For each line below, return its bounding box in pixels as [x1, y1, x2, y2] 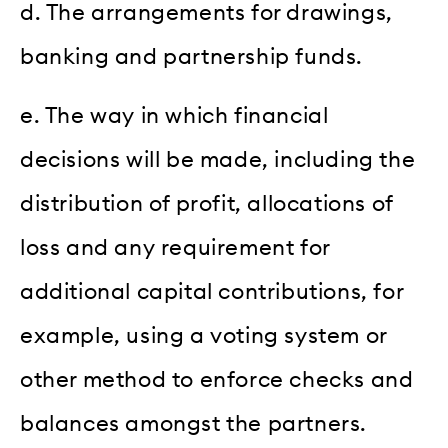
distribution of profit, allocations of [20, 192, 393, 215]
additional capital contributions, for [20, 280, 404, 303]
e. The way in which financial [20, 104, 329, 127]
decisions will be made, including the [20, 148, 416, 171]
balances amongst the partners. [20, 412, 368, 435]
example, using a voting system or [20, 324, 387, 347]
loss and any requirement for [20, 236, 330, 259]
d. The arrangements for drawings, [20, 2, 393, 25]
